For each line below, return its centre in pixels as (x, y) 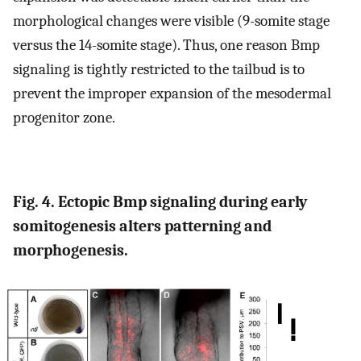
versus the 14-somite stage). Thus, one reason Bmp (166, 46)
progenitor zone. (64, 118)
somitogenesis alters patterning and (142, 226)
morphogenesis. (71, 251)
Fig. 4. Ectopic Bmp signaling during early (160, 202)
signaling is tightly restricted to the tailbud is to (159, 70)
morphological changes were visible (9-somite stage (171, 21)
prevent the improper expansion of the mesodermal (172, 94)
